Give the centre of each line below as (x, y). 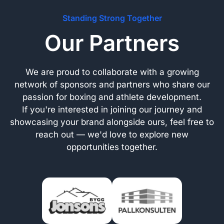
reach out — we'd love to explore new (112, 134)
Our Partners (112, 43)
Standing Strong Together (112, 18)
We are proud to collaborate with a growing (112, 72)
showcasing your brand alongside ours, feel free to (112, 122)
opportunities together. (112, 147)
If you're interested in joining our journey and (112, 109)
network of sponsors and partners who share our (112, 84)
